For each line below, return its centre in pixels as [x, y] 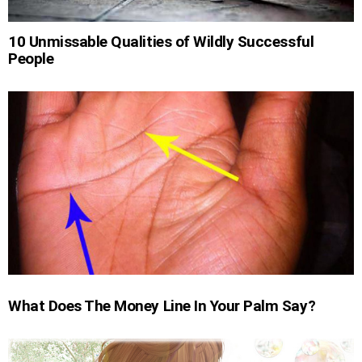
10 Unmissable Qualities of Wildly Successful [161, 42]
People [31, 59]
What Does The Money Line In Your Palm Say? [162, 306]
